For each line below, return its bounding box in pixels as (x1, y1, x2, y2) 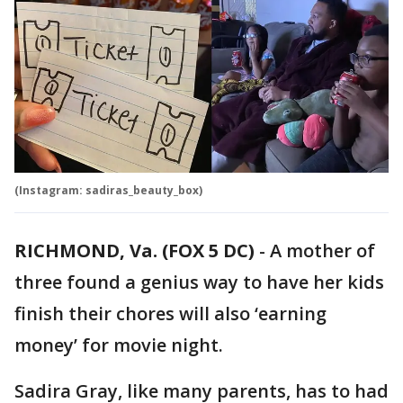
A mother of (270, 238, 375, 264)
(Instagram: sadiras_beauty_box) (14, 183, 202, 199)
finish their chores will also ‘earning (14, 301, 327, 327)
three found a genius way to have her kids (14, 270, 384, 295)
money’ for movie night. (14, 333, 223, 358)
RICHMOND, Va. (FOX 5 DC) (14, 238, 255, 264)
